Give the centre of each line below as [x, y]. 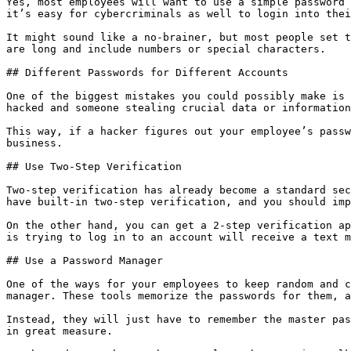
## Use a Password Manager [85, 261]
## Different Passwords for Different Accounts [147, 72]
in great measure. [60, 331]
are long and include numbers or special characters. [166, 49]
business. [34, 143]
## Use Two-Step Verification [94, 166]
